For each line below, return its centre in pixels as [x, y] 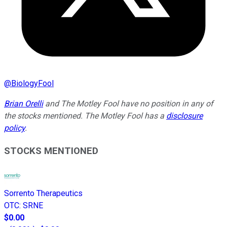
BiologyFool [32, 84]
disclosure [184, 116]
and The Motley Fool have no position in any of [128, 104]
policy [14, 128]
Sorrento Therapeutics [43, 193]
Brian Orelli [24, 104]
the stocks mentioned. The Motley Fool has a [85, 116]
